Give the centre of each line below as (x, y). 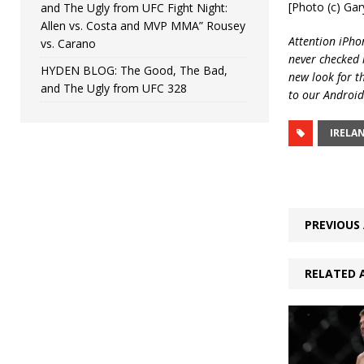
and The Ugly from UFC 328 (114, 88)
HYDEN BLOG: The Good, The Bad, (134, 70)
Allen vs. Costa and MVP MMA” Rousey (143, 25)
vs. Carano (68, 43)
